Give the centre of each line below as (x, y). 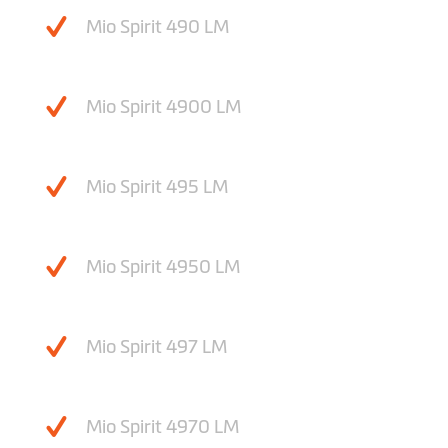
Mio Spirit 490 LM (157, 27)
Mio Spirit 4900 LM (163, 107)
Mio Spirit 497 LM (156, 347)
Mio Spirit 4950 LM (163, 267)
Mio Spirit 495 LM (157, 187)
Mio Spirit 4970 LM (162, 427)
